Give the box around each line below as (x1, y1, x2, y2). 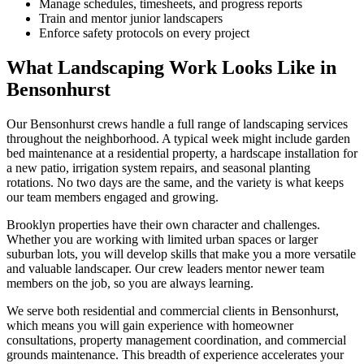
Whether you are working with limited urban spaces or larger (6, 232, 318, 247)
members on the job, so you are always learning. (6, 276, 253, 291)
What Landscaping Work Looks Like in (6, 57, 336, 79)
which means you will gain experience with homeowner (6, 318, 293, 333)
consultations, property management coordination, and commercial (6, 333, 346, 348)
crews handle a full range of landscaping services (94, 117, 348, 132)
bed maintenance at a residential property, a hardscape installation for (6, 146, 357, 161)
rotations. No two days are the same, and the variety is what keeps (6, 175, 344, 190)
